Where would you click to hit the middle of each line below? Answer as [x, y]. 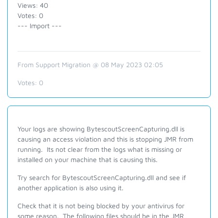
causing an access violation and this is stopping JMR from [105, 139]
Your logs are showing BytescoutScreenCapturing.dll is [101, 129]
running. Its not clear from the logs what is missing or [100, 149]
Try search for [40, 177]
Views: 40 [33, 5]
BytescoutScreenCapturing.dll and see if [124, 177]
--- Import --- [40, 26]
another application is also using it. [71, 188]
